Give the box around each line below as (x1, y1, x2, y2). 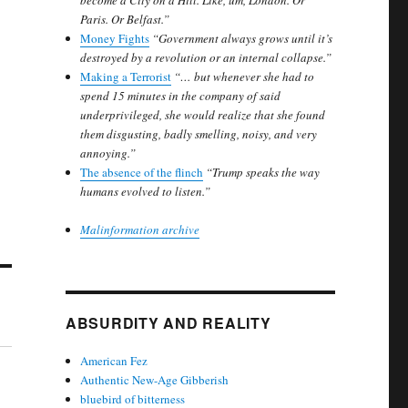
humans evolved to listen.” (80, 183, 211, 200)
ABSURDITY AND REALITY (65, 312, 271, 334)
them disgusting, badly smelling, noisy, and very (80, 126, 318, 143)
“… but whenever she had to (174, 68, 315, 86)
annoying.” (80, 145, 137, 162)
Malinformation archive (80, 221, 200, 239)
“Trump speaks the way (206, 164, 321, 181)
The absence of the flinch (80, 164, 204, 181)
